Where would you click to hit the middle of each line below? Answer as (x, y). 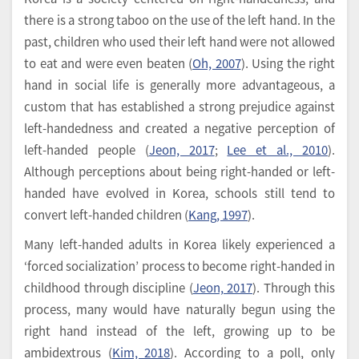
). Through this (294, 287)
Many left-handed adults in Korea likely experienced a (179, 244)
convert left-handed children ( (106, 214)
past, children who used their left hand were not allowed (179, 41)
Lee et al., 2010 (278, 149)
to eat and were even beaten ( (108, 63)
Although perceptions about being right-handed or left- (179, 171)
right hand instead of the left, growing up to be (179, 331)
